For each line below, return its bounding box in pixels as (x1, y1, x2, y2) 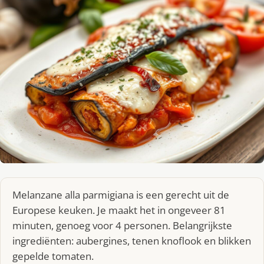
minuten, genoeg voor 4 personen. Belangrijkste (12, 218, 232, 232)
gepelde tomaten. (12, 249, 94, 263)
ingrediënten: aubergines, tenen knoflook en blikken (12, 233, 251, 247)
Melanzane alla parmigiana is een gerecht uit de (12, 187, 229, 202)
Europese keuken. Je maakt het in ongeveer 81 (12, 203, 226, 217)
